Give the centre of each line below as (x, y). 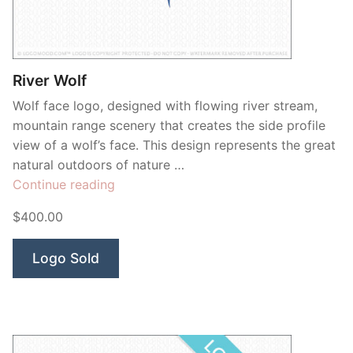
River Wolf (50, 80)
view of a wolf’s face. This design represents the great (174, 145)
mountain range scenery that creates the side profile (169, 125)
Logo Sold (66, 258)
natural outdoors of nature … (98, 164)
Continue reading (64, 184)
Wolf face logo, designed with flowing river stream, (165, 105)
